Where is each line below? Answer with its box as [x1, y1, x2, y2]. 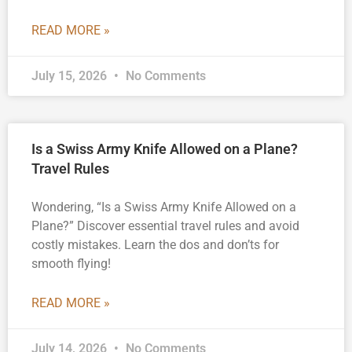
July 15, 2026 [31, 68, 110, 84]
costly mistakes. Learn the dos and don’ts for [31, 237, 279, 253]
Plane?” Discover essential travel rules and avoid [31, 218, 299, 234]
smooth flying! [31, 256, 111, 272]
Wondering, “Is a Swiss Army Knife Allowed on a [31, 200, 296, 215]
